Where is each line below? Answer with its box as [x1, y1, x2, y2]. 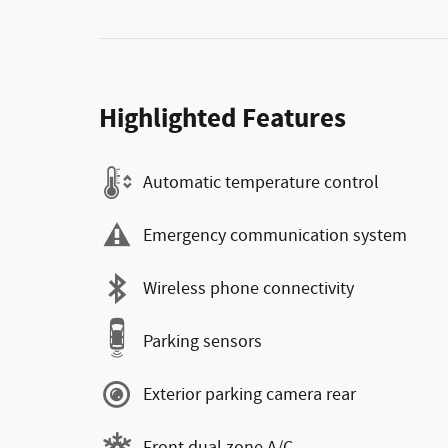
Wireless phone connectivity [143, 276, 354, 301]
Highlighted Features [99, 101, 346, 137]
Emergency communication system [143, 223, 407, 248]
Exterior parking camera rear [143, 382, 356, 407]
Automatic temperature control [143, 170, 379, 195]
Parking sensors [143, 329, 262, 354]
